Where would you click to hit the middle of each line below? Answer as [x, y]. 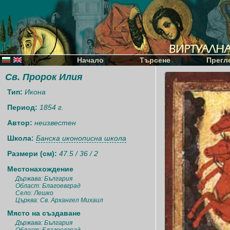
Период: [23, 107]
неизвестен [55, 123]
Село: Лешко [34, 193]
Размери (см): [33, 154]
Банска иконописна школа [81, 138]
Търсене [155, 60]
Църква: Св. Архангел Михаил [59, 200]
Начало [90, 60]
